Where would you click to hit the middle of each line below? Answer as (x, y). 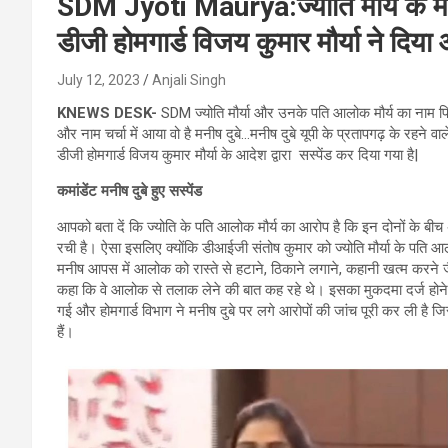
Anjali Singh (189, 79)
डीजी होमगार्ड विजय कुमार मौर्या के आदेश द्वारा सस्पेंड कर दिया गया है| (237, 154)
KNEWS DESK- (107, 112)
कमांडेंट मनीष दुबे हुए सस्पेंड (129, 190)
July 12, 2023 (98, 79)
